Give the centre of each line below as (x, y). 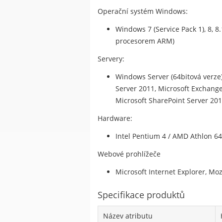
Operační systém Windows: (143, 11)
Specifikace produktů (141, 195)
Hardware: (115, 118)
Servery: (111, 59)
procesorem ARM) (145, 41)
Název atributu (128, 216)
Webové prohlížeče (129, 154)
